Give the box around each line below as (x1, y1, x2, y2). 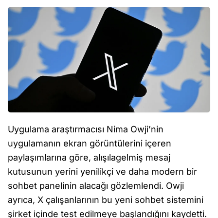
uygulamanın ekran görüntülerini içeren (8, 138, 171, 149)
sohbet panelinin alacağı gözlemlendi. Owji (8, 181, 184, 191)
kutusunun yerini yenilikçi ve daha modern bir (8, 166, 197, 177)
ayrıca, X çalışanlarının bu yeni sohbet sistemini (8, 195, 203, 205)
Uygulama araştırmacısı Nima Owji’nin (8, 124, 163, 135)
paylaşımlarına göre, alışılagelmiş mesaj (8, 152, 170, 163)
